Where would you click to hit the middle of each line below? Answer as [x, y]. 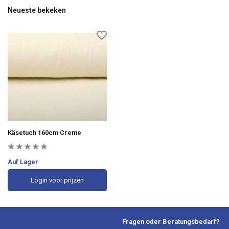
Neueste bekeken [37, 10]
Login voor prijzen [57, 180]
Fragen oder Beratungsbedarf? [171, 221]
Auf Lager [23, 162]
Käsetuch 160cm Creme [44, 133]
